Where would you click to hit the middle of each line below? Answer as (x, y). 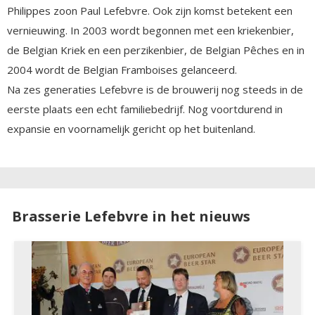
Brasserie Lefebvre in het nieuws (131, 216)
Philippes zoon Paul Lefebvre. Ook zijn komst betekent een (150, 10)
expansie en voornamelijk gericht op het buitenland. (133, 128)
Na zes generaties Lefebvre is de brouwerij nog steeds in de (155, 89)
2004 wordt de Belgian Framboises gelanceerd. (122, 69)
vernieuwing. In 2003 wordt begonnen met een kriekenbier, (150, 30)
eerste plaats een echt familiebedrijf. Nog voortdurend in (145, 109)
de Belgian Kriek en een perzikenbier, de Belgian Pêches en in (156, 50)
